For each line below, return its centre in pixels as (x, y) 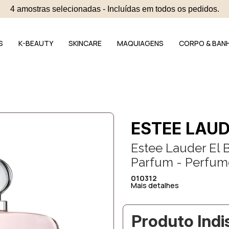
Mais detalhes (155, 185)
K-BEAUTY (36, 43)
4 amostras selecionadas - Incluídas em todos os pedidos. (114, 9)
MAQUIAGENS (140, 43)
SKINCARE (85, 43)
